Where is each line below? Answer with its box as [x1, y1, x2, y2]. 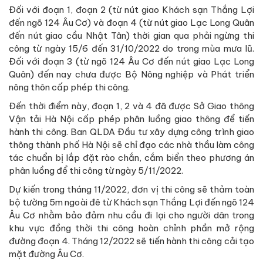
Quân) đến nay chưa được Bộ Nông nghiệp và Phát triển [9, 69, 254, 80]
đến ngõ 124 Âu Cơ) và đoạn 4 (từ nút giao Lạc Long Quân [9, 17, 254, 29]
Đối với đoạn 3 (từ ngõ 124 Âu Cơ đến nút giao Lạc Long [9, 56, 254, 68]
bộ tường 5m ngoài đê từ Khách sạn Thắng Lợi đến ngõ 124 [9, 197, 254, 208]
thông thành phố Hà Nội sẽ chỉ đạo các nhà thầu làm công [9, 139, 254, 151]
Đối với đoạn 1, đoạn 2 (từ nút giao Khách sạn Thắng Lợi [9, 4, 254, 16]
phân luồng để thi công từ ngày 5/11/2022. [9, 165, 183, 177]
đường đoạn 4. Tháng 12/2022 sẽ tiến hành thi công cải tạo [9, 235, 254, 247]
